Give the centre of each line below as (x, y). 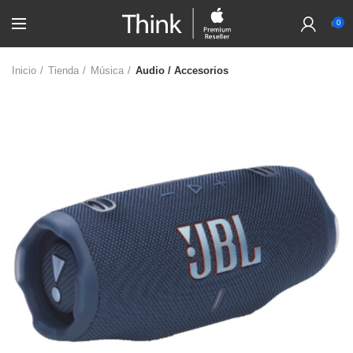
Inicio (24, 71)
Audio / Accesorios (182, 71)
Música (107, 71)
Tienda (63, 71)
